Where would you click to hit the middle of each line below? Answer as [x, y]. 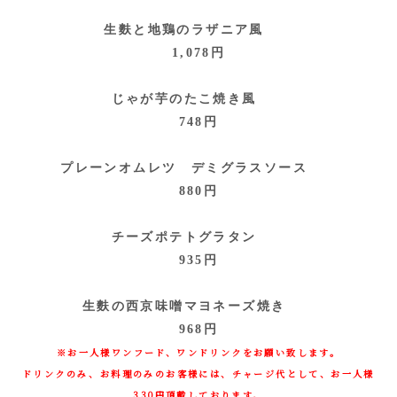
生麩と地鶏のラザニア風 [198, 30]
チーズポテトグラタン [198, 237]
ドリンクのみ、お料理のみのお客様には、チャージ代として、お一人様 [198, 374]
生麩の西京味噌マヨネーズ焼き [198, 306]
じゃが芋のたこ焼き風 [198, 99]
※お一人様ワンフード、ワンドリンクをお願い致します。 [198, 352]
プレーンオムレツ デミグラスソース [198, 168]
